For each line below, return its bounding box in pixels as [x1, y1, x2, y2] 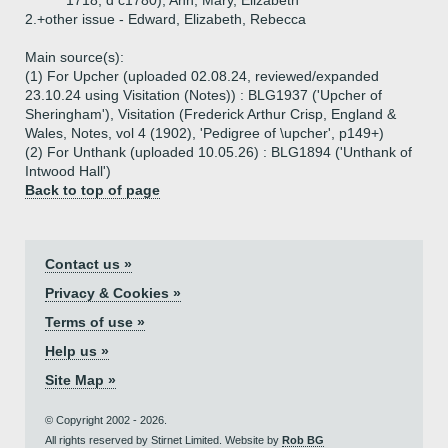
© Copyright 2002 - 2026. [45, 414, 167, 426]
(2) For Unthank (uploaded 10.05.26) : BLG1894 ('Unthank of [25, 144, 412, 160]
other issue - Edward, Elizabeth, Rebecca [45, 11, 306, 27]
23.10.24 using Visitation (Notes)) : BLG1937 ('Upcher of [25, 87, 382, 103]
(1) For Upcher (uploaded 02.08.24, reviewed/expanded [25, 68, 379, 84]
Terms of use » [45, 314, 145, 330]
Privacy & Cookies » [45, 285, 181, 301]
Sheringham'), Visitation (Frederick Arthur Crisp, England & [25, 106, 396, 122]
